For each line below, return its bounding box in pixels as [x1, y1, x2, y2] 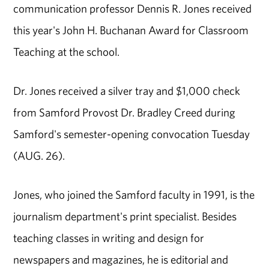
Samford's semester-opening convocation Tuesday [13, 127, 250, 142]
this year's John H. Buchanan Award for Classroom [13, 23, 249, 38]
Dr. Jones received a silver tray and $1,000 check [13, 83, 241, 98]
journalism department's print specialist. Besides [13, 209, 237, 224]
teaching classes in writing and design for [13, 231, 205, 246]
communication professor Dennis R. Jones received [13, 1, 252, 16]
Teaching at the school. [13, 44, 120, 59]
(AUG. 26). [13, 148, 65, 163]
